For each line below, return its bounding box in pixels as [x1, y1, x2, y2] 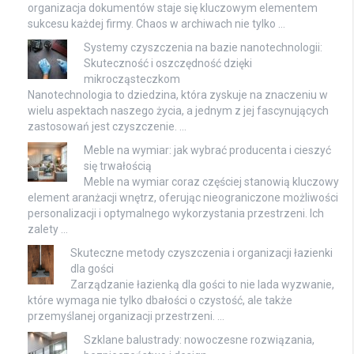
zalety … [28, 223, 68, 236]
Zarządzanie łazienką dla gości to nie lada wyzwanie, [70, 278, 334, 292]
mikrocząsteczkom [84, 73, 180, 86]
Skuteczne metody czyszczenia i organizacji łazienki [70, 247, 333, 260]
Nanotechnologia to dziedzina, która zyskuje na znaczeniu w [28, 88, 328, 102]
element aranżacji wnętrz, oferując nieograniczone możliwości [28, 191, 338, 205]
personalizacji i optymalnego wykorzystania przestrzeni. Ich [28, 207, 324, 220]
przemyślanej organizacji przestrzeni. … [28, 310, 224, 323]
